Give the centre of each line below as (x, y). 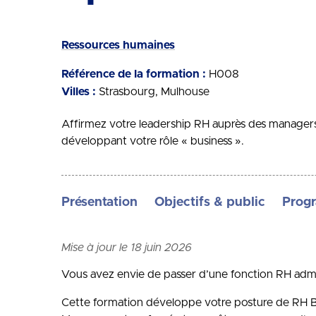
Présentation (99, 202)
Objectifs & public (210, 202)
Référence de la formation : (134, 74)
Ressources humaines (118, 45)
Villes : (79, 92)
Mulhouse (185, 92)
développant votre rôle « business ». (153, 141)
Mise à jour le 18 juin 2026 (127, 248)
